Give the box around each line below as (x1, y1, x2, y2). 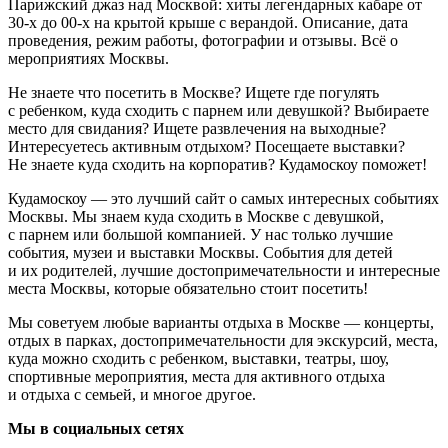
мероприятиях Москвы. (8, 49, 169, 67)
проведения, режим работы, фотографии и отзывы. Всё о (8, 31, 398, 49)
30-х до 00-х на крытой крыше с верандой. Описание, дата (8, 13, 408, 31)
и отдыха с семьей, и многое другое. (8, 385, 256, 403)
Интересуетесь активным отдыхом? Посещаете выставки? (8, 137, 405, 155)
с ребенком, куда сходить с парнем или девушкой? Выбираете (8, 101, 429, 119)
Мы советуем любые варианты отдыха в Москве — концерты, (8, 313, 434, 331)
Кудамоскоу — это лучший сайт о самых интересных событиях (8, 189, 439, 207)
